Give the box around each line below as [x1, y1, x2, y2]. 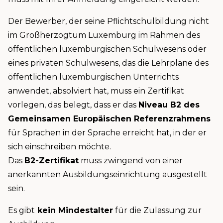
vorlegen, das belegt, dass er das [8, 100, 138, 110]
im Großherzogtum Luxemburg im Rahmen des [8, 30, 200, 40]
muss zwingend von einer [79, 156, 183, 166]
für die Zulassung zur [113, 206, 202, 216]
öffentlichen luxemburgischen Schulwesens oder [8, 44, 207, 54]
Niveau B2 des [138, 100, 200, 110]
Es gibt [8, 206, 35, 216]
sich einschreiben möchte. [8, 142, 111, 152]
